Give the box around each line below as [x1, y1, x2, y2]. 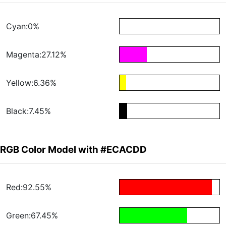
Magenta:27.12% [6, 49, 67, 60]
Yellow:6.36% [6, 78, 56, 88]
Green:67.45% [6, 210, 58, 221]
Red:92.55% [6, 182, 51, 193]
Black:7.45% [6, 106, 51, 117]
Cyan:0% [6, 21, 39, 32]
